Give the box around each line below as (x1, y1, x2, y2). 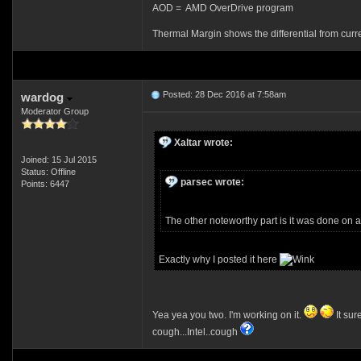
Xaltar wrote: (173, 137, 233, 148)
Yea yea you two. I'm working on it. (151, 309, 304, 321)
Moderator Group (20, 106, 89, 116)
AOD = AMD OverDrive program (151, 2, 293, 14)
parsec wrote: (180, 176, 244, 188)
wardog (20, 90, 67, 104)
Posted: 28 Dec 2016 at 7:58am (160, 89, 286, 99)
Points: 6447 (20, 179, 69, 189)
